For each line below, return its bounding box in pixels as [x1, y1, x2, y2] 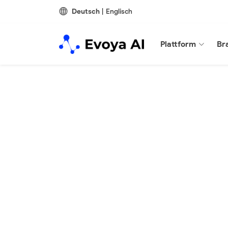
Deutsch [71, 7, 100, 16]
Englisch [105, 7, 132, 16]
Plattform [160, 39, 196, 49]
